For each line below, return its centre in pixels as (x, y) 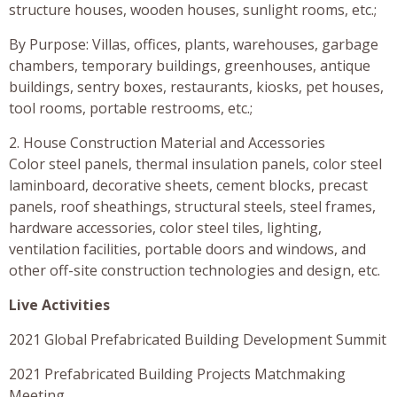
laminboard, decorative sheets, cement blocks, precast (188, 185)
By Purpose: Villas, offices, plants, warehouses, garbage (194, 44)
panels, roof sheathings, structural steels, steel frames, (192, 206)
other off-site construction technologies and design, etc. (195, 270)
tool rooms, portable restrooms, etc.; (131, 108)
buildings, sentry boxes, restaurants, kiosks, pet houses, (196, 86)
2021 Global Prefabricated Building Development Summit (198, 339)
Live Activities (59, 304)
